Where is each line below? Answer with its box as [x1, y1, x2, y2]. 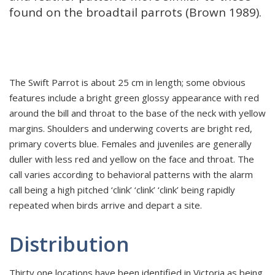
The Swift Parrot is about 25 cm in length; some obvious [9, 76, 246, 88]
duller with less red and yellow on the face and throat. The [9, 153, 254, 165]
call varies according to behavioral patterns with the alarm [9, 168, 253, 180]
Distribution [9, 230, 129, 258]
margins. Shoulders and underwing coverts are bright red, [9, 122, 252, 134]
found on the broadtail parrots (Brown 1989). [9, 4, 261, 20]
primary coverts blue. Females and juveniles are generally [9, 137, 252, 150]
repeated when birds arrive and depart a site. [9, 199, 202, 211]
